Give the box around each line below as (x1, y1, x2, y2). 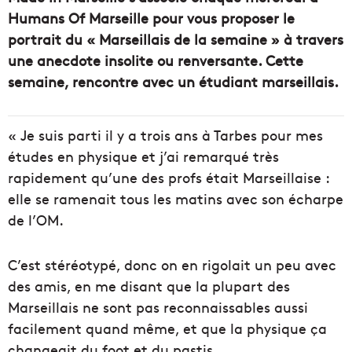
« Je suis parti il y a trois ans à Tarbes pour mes (8, 124, 323, 145)
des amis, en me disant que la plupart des (8, 275, 290, 295)
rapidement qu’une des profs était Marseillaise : (8, 167, 329, 187)
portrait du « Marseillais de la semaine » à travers (8, 28, 343, 49)
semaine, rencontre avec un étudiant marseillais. (8, 71, 339, 91)
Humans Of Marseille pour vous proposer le (8, 7, 295, 27)
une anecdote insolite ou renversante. (8, 49, 266, 70)
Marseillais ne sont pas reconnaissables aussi (8, 296, 308, 317)
